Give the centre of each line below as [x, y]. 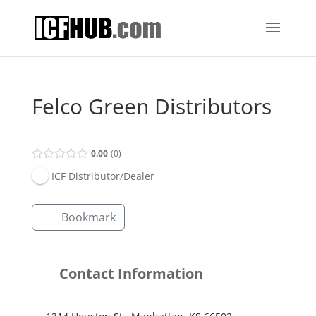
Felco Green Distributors [151, 106]
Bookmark [88, 218]
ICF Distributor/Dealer [103, 176]
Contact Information [131, 274]
